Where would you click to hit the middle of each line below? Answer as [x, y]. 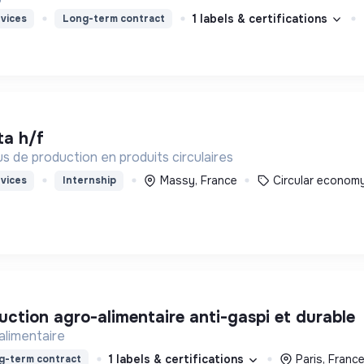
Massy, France [198, 180]
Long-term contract [113, 19]
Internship [89, 181]
